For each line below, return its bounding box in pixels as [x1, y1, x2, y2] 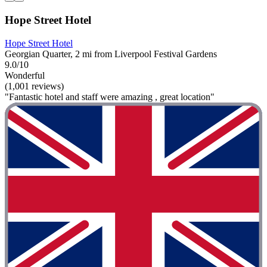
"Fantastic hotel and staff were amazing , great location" [5, 91, 215, 102]
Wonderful [5, 70, 45, 80]
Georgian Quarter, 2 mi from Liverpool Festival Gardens [5, 48, 217, 59]
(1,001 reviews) [5, 80, 64, 91]
